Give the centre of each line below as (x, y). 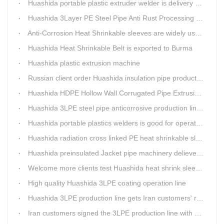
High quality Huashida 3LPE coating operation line (107, 183)
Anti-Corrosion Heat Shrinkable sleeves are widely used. (111, 33)
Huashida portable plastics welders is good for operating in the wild (112, 123)
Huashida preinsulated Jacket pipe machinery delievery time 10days (112, 153)
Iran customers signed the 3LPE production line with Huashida (111, 213)
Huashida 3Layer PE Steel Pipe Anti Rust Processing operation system (112, 18)
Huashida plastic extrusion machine (84, 63)
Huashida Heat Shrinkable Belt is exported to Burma (110, 48)
